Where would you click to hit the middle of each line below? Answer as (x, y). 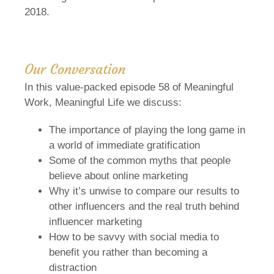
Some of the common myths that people (140, 160)
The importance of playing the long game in (147, 130)
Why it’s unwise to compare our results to (144, 191)
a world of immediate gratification (126, 145)
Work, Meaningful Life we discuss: (105, 102)
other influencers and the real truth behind (144, 206)
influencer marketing (97, 221)
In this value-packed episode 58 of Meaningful (129, 87)
